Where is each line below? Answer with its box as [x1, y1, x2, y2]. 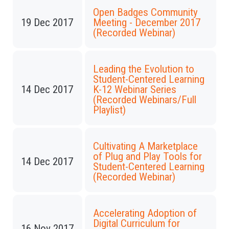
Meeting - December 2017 [93, 16, 200, 29]
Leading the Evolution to [93, 63, 194, 75]
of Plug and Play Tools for [93, 150, 202, 163]
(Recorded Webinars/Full [93, 94, 196, 106]
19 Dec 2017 [21, 16, 73, 29]
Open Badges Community [93, 6, 198, 18]
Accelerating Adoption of [93, 207, 197, 219]
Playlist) [93, 104, 126, 116]
